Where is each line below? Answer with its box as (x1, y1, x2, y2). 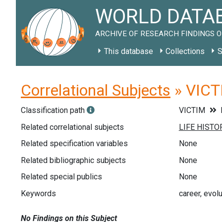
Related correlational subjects (21, 122, 124, 132)
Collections (166, 47, 205, 56)
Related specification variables (21, 139, 128, 149)
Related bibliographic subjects (21, 155, 126, 165)
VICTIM (178, 106, 207, 115)
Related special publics (21, 172, 102, 182)
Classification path (21, 106, 87, 115)
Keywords (21, 188, 56, 198)
